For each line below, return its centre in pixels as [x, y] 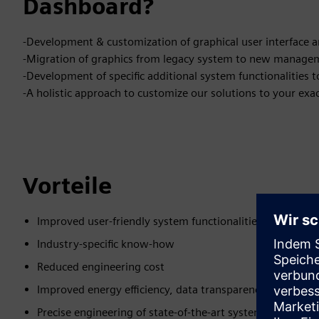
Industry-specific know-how [106, 244]
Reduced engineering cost [101, 267]
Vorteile [67, 185]
